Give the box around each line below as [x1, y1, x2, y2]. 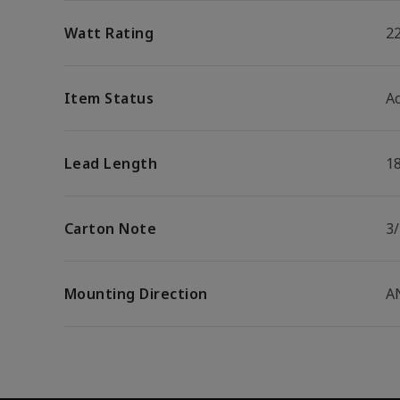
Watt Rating [64, 23, 154, 43]
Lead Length [64, 154, 158, 173]
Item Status [64, 88, 154, 108]
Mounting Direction [64, 284, 208, 304]
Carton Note [64, 219, 157, 238]
